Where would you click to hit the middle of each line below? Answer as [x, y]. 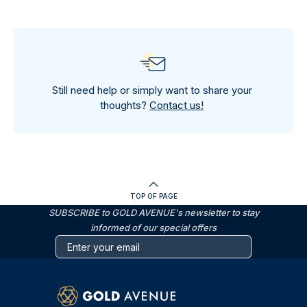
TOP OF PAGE [153, 196]
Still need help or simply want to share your [152, 90]
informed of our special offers [153, 228]
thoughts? [125, 105]
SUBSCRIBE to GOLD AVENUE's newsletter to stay [153, 212]
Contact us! [176, 105]
